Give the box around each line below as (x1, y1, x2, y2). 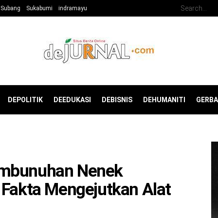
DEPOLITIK (8, 96, 43, 104)
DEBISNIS (102, 96, 132, 104)
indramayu (58, 5, 87, 12)
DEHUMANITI (143, 96, 185, 104)
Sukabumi (26, 5, 53, 12)
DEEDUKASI (54, 96, 91, 104)
